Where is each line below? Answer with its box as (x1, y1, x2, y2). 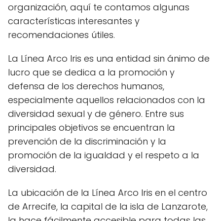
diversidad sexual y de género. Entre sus (8, 108, 184, 120)
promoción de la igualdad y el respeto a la (8, 149, 199, 161)
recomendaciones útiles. (8, 29, 115, 41)
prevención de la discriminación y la (8, 135, 166, 147)
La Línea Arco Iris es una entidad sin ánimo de (8, 52, 210, 65)
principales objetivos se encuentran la (8, 121, 175, 134)
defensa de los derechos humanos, (8, 80, 164, 92)
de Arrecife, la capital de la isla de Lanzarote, (8, 200, 208, 213)
